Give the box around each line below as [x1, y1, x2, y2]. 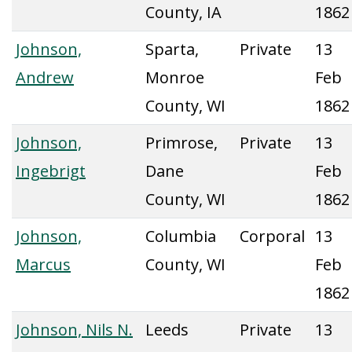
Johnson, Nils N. [16, 319, 133, 340]
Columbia [145, 225, 216, 247]
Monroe [145, 67, 204, 88]
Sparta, [145, 38, 199, 60]
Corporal [240, 225, 305, 247]
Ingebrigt [16, 160, 86, 181]
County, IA [145, 2, 222, 23]
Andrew [16, 67, 74, 88]
